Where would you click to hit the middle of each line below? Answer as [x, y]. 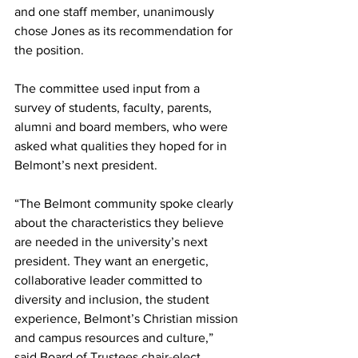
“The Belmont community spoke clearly [125, 203]
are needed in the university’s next [113, 242]
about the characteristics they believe [121, 223]
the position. [51, 50]
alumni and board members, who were [123, 127]
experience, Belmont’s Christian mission [128, 318]
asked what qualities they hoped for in [122, 146]
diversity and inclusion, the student [113, 299]
